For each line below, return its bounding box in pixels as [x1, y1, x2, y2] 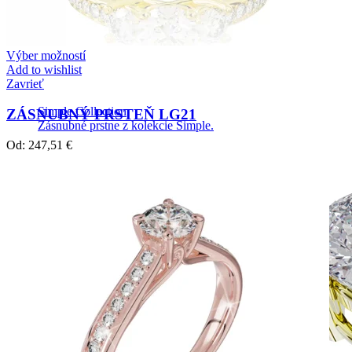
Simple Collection [38, 104, 126, 118]
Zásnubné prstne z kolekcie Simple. [38, 119, 214, 132]
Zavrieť [6, 77, 44, 91]
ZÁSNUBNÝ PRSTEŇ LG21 [6, 105, 196, 123]
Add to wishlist [6, 63, 82, 77]
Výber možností [6, 49, 86, 63]
